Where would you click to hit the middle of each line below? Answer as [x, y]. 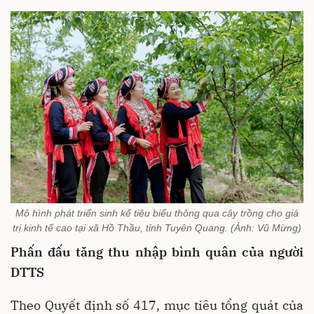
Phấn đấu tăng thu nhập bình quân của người [157, 252]
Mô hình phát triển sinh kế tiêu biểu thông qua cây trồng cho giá [157, 213]
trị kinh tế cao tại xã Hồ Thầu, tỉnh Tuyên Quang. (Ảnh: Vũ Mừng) [157, 227]
